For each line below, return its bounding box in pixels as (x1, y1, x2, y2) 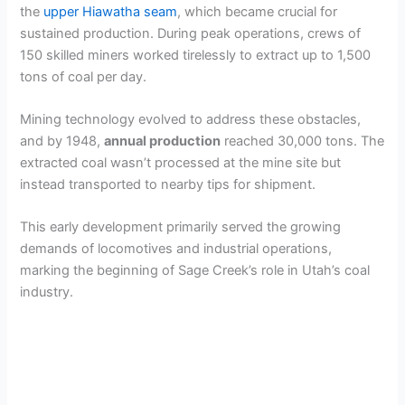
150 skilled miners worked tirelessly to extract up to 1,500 (20, 46, 372, 63)
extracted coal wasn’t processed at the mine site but (20, 154, 342, 171)
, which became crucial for (177, 3, 338, 20)
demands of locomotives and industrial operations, (20, 240, 333, 258)
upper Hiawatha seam (43, 3, 178, 20)
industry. (20, 284, 74, 301)
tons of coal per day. (20, 68, 147, 85)
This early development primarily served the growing (20, 219, 342, 236)
